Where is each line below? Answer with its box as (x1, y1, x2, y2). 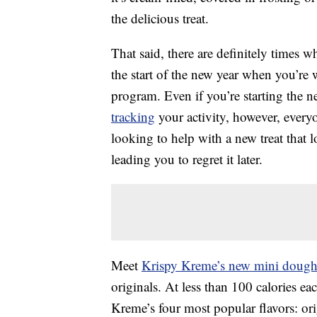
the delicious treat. (111, 9, 209, 28)
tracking (111, 108, 155, 126)
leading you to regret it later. (111, 150, 263, 168)
